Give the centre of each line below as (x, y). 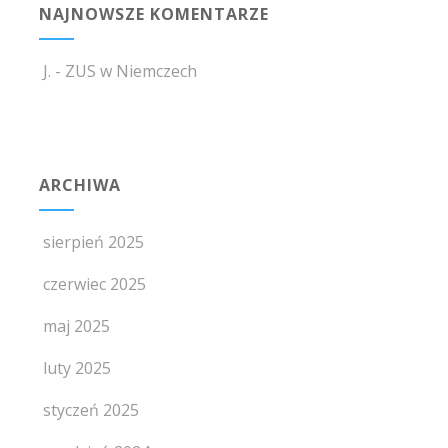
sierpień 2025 (93, 242)
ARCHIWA (79, 185)
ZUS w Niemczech (130, 71)
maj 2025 (76, 326)
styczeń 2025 (90, 410)
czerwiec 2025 (94, 284)
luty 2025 (76, 368)
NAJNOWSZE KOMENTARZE (153, 14)
